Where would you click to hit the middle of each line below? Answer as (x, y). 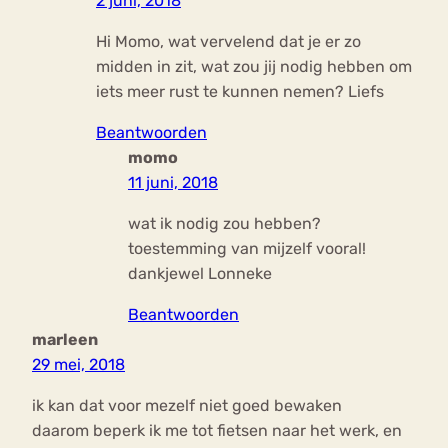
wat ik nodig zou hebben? (224, 224)
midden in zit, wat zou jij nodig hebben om (254, 67)
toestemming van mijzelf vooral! (247, 249)
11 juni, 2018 (173, 183)
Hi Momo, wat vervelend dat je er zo (228, 42)
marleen (65, 340)
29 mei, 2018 (78, 365)
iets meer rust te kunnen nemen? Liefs (240, 92)
